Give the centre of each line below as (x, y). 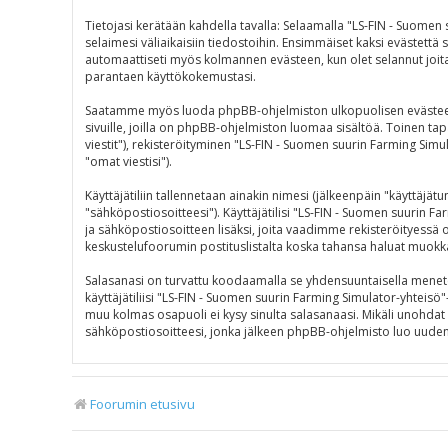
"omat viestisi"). (128, 161)
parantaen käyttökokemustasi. (170, 76)
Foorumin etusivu (142, 404)
